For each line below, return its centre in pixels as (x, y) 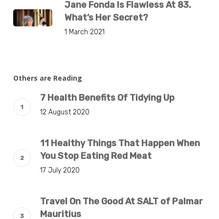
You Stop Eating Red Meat (96, 156)
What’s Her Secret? (106, 17)
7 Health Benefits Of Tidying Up (107, 98)
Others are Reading (47, 78)
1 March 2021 (84, 32)
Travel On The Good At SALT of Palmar (121, 201)
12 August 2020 (65, 112)
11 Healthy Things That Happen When (120, 143)
